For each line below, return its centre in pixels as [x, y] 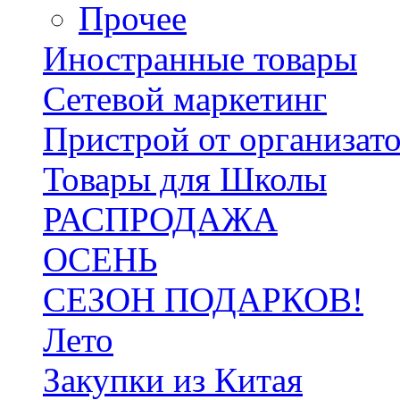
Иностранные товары [200, 58]
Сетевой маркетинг [185, 98]
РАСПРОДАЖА [160, 219]
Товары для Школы [185, 179]
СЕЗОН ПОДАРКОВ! [203, 299]
